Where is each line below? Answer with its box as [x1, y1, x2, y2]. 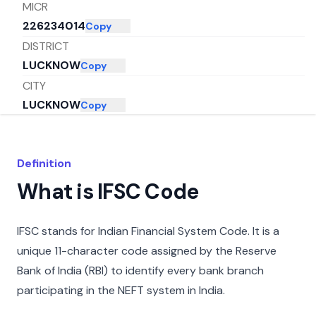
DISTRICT [23, 38, 69, 54]
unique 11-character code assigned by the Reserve [17, 243, 276, 258]
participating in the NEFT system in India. [17, 283, 225, 298]
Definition [17, 156, 71, 171]
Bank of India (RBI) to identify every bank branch [17, 263, 264, 278]
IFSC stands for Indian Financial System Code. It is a [17, 224, 279, 238]
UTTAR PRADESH [23, 137, 114, 152]
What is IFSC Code [17, 178, 199, 205]
